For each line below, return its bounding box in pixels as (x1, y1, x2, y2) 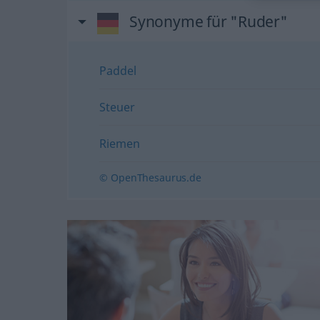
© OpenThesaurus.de (99, 170, 201, 184)
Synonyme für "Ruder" (129, 11, 288, 31)
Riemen (99, 135, 140, 151)
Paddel (99, 62, 136, 79)
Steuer (99, 99, 135, 115)
